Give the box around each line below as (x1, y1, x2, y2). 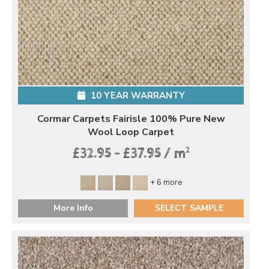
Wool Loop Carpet (88, 125, 174, 139)
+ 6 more (150, 177, 182, 188)
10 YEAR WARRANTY (88, 89, 185, 102)
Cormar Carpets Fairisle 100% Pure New (37, 112, 225, 126)
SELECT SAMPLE (154, 202, 223, 214)
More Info (53, 202, 93, 214)
